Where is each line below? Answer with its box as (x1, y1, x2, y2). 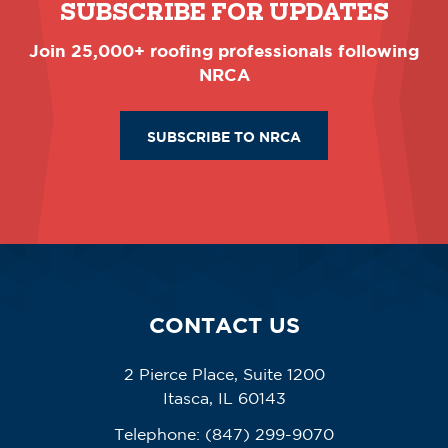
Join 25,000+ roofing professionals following (29, 41, 419, 61)
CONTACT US (148, 311, 300, 337)
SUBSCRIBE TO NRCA (147, 127, 301, 145)
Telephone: (114, 424, 200, 443)
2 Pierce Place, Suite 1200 (123, 364, 325, 383)
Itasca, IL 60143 (162, 388, 286, 407)
